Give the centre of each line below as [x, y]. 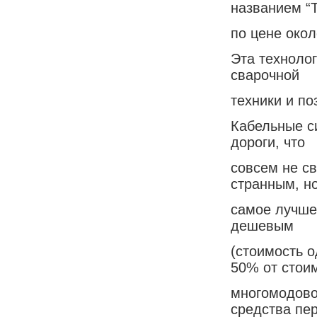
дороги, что [268, 142]
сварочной [265, 75]
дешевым [262, 225]
